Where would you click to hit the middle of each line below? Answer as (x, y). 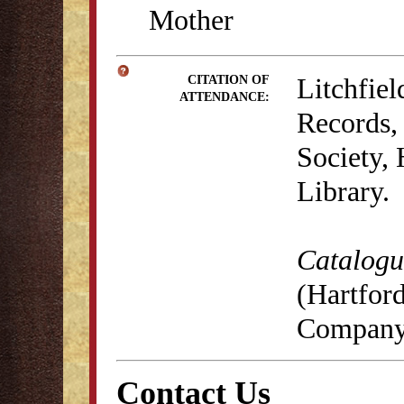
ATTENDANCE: (225, 97)
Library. (343, 191)
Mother (191, 20)
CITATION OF (229, 80)
